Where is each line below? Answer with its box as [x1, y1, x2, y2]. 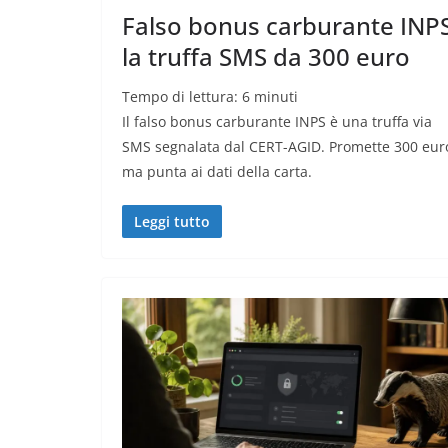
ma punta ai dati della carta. [122, 162, 312, 182]
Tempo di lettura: [122, 87, 242, 107]
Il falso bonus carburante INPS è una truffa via [122, 112, 432, 132]
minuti [254, 87, 298, 107]
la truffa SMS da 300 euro [122, 40, 410, 74]
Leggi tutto [134, 212, 210, 232]
